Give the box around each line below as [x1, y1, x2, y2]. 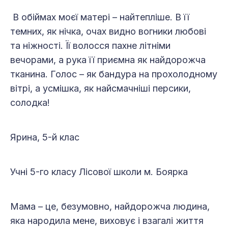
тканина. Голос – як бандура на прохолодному [10, 69, 217, 80]
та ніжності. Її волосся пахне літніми [10, 40, 170, 51]
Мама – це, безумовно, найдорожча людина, [10, 201, 210, 212]
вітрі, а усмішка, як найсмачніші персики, [10, 83, 191, 94]
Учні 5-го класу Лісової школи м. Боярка [10, 166, 188, 178]
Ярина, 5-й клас [10, 132, 79, 143]
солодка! [10, 97, 50, 108]
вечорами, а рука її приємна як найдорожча [10, 54, 206, 66]
